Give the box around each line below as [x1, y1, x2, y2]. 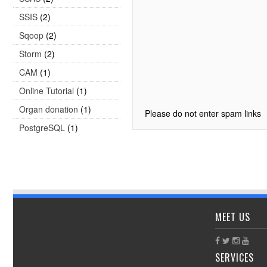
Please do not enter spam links [145, 107, 261, 119]
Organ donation [19, 103, 78, 115]
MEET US [215, 210, 250, 224]
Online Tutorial [19, 85, 74, 97]
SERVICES [215, 250, 254, 265]
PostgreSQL [19, 122, 65, 133]
